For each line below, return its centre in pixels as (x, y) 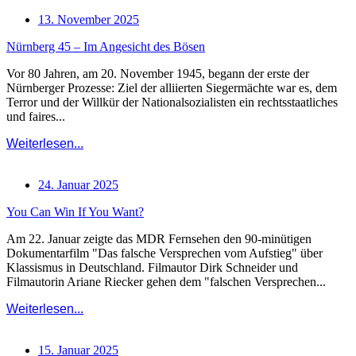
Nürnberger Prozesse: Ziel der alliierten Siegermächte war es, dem (172, 88)
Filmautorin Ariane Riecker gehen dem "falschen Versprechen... (166, 282)
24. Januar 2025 (78, 185)
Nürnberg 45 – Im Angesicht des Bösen (106, 47)
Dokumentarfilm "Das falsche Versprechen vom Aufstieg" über (164, 253)
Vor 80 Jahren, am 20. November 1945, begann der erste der (158, 74)
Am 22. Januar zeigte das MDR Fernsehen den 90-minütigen (159, 239)
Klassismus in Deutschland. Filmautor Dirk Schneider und (152, 268)
